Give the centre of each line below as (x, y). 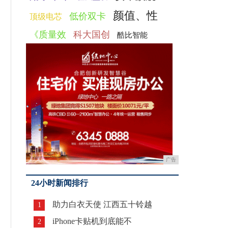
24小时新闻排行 (60, 183)
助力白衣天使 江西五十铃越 (102, 204)
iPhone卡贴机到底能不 (92, 221)
